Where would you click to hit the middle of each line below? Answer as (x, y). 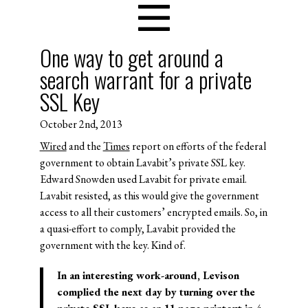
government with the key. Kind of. (112, 245)
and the (85, 146)
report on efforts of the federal (198, 146)
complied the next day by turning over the (156, 291)
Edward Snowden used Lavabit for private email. (143, 179)
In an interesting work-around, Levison (148, 275)
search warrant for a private (145, 80)
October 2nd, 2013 (81, 124)
